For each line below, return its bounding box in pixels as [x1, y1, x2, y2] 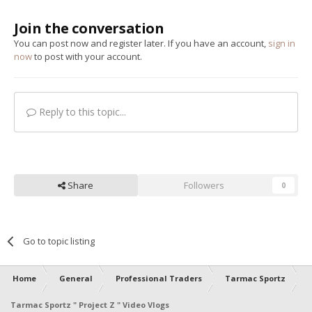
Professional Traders [116, 272, 202, 283]
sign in [268, 36, 295, 49]
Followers [183, 178, 224, 192]
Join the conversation [14, 18, 164, 38]
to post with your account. [32, 49, 142, 63]
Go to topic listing [23, 234, 95, 247]
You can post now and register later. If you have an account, [14, 36, 268, 49]
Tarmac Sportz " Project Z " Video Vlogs [10, 299, 169, 310]
